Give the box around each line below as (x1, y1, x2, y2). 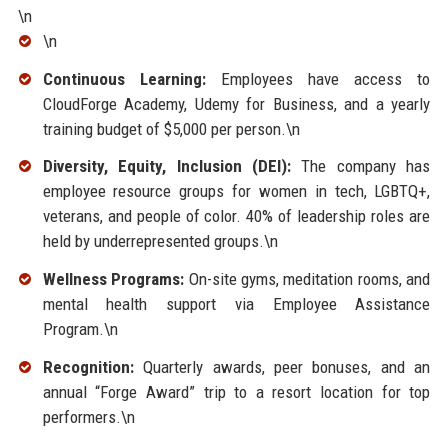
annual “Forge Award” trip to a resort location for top (42, 382, 431, 402)
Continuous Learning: (42, 68, 206, 89)
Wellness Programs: (42, 269, 185, 290)
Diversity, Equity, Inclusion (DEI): (42, 156, 291, 177)
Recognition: (42, 357, 134, 377)
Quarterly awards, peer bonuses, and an (133, 357, 431, 377)
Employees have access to (205, 68, 431, 89)
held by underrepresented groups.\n (42, 231, 278, 252)
